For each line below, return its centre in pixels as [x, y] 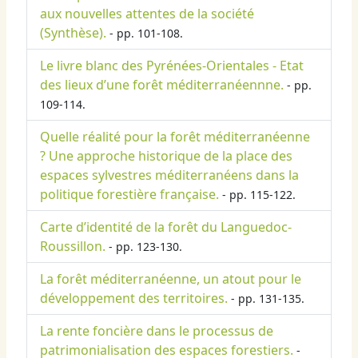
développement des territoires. [134, 298]
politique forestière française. [129, 195]
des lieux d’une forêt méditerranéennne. [162, 85]
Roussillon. [73, 247]
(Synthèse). [73, 33]
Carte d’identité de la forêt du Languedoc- [166, 227]
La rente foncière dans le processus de [157, 331]
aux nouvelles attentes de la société [147, 14]
